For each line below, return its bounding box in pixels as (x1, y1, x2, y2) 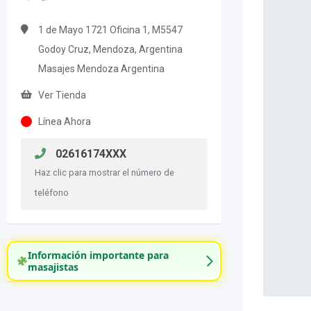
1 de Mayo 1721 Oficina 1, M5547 (38, 24, 183, 35)
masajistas (27, 260, 78, 274)
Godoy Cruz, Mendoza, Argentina (38, 44, 183, 55)
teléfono (35, 187, 69, 198)
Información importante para (27, 249, 169, 262)
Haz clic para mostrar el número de (35, 167, 174, 178)
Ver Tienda (38, 90, 86, 101)
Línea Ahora (38, 116, 91, 127)
